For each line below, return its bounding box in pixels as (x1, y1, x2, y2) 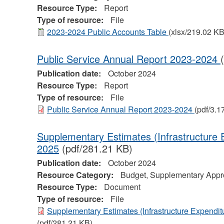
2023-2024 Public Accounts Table (46, 26, 168, 38)
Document (103, 181, 140, 193)
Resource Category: (36, 169, 115, 181)
